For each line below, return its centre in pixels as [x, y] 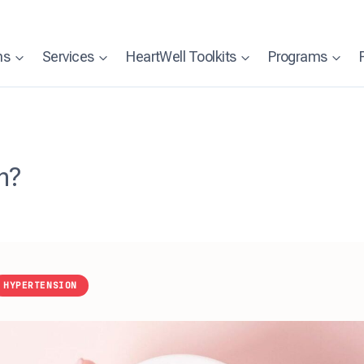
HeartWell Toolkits [181, 56]
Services [68, 56]
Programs [298, 56]
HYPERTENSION [40, 285]
